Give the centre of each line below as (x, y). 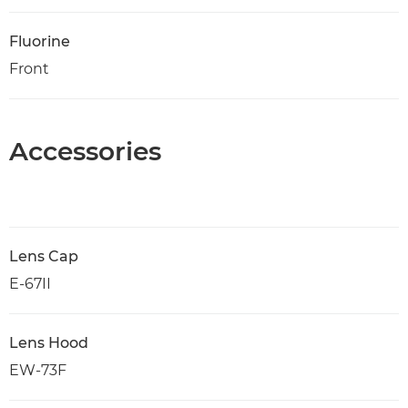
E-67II (30, 284)
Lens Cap (44, 256)
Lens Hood (49, 343)
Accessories (85, 151)
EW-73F (38, 370)
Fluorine (40, 41)
